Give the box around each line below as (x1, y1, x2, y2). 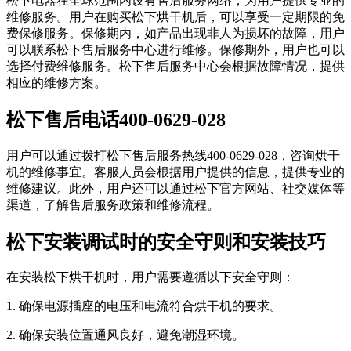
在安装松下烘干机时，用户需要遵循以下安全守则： (6, 270, 295, 284)
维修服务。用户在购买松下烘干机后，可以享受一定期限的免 (6, 9, 345, 24)
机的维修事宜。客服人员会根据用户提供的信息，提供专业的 (6, 165, 345, 179)
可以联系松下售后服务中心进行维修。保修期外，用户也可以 (6, 42, 345, 56)
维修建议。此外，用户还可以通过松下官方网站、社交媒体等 (6, 181, 345, 195)
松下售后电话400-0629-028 (6, 109, 226, 130)
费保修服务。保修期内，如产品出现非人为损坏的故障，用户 (6, 26, 345, 40)
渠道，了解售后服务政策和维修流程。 (6, 197, 219, 212)
